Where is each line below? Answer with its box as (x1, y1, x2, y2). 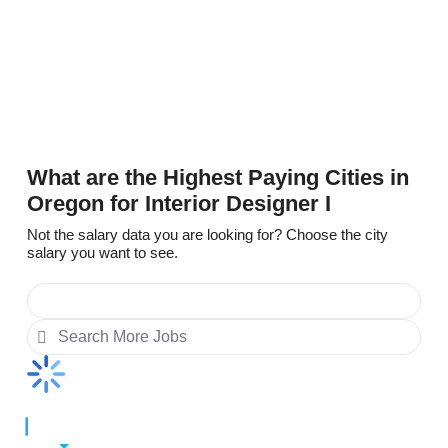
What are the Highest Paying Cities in (27, 164, 409, 190)
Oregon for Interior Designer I (27, 190, 331, 216)
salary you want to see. (27, 244, 178, 262)
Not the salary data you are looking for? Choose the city (27, 226, 388, 244)
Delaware (22, 42, 84, 60)
